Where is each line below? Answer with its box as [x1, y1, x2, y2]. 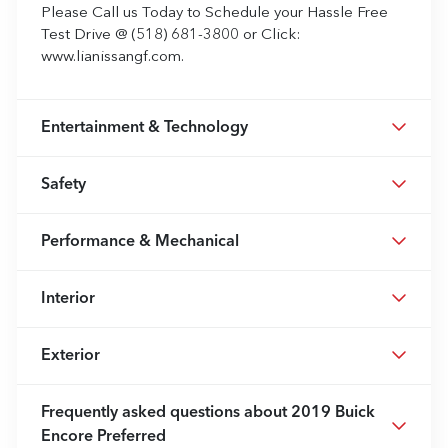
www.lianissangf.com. [41, 49, 184, 65]
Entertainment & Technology [41, 119, 248, 136]
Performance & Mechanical [41, 233, 239, 250]
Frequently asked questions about [41, 404, 291, 421]
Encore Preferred [41, 428, 166, 445]
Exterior [41, 347, 100, 364]
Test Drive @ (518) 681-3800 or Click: [41, 27, 300, 43]
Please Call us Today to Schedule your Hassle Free [41, 5, 388, 21]
